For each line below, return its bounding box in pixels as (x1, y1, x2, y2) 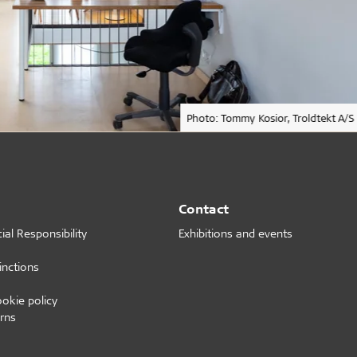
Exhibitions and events (178, 225, 292, 241)
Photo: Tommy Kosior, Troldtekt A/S (186, 110, 354, 124)
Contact (178, 199, 229, 217)
